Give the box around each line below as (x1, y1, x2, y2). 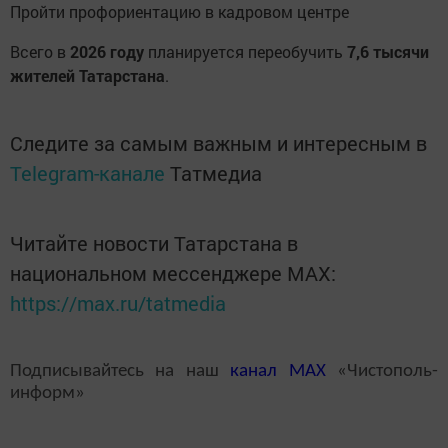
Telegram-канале (10, 160, 165, 186)
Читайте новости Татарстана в (10, 230, 298, 256)
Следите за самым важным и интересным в (10, 130, 427, 156)
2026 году (70, 41, 144, 62)
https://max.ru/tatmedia (10, 290, 226, 316)
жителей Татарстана (10, 65, 165, 86)
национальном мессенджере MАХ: (10, 260, 336, 286)
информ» (10, 384, 85, 403)
